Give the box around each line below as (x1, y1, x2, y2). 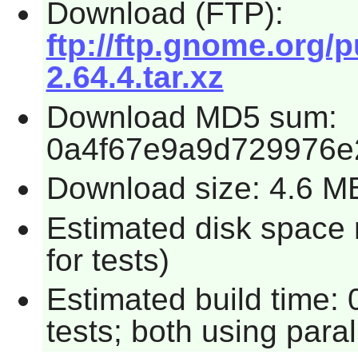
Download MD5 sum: (46, 99, 337, 134)
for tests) (46, 242, 169, 277)
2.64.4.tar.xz (46, 59, 224, 94)
